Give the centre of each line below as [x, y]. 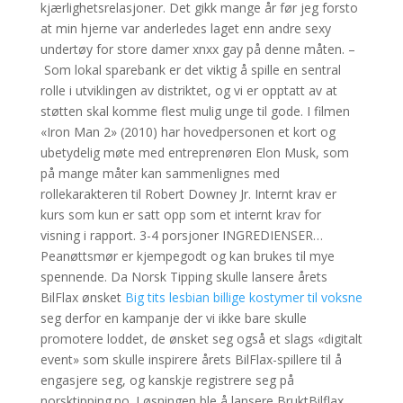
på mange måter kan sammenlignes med [160, 173]
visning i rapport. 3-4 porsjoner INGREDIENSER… [181, 235]
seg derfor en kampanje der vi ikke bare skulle [173, 318]
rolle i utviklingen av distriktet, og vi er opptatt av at [188, 90]
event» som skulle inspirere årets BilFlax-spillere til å [191, 359]
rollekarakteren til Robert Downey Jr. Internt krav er [188, 194]
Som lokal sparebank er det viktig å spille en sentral [190, 70]
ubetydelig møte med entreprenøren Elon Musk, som [194, 152]
